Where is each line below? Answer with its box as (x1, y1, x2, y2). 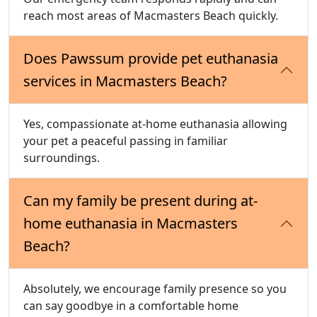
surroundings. (23, 150, 100, 166)
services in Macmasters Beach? (23, 71, 227, 91)
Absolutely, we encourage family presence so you (23, 281, 287, 297)
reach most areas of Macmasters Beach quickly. (23, 8, 278, 24)
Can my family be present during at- (23, 191, 258, 211)
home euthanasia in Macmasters (23, 214, 238, 234)
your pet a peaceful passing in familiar (23, 133, 228, 149)
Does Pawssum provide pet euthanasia (23, 49, 278, 69)
